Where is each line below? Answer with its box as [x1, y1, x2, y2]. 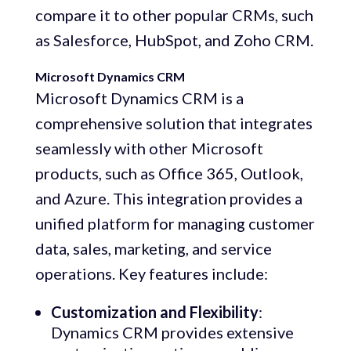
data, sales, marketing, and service [34, 239, 272, 259]
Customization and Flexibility [50, 302, 259, 322]
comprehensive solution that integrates [34, 114, 313, 133]
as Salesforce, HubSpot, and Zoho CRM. [34, 31, 313, 50]
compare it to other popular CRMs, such [34, 5, 313, 25]
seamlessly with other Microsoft [34, 139, 263, 158]
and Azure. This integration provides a [34, 189, 302, 208]
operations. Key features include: [34, 264, 268, 284]
